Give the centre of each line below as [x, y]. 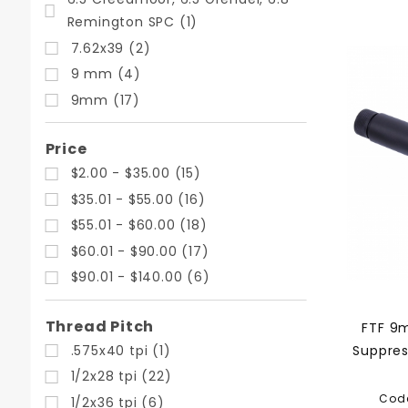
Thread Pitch [100, 326]
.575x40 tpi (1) [121, 350]
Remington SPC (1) [133, 22]
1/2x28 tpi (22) [121, 376]
